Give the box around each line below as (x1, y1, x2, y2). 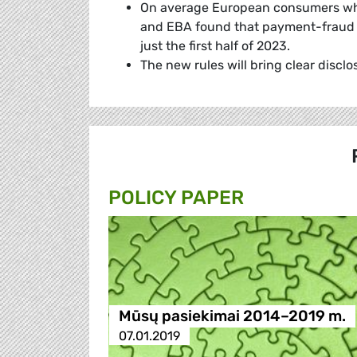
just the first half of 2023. (140, 38, 293, 54)
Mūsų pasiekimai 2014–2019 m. (118, 307, 346, 326)
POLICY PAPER (108, 186, 244, 210)
